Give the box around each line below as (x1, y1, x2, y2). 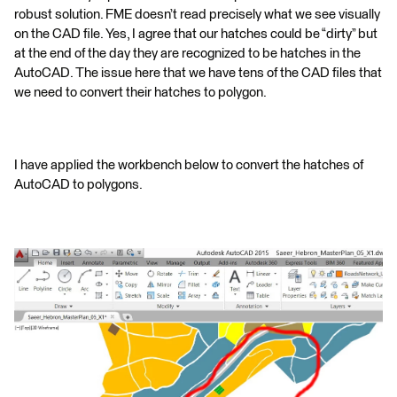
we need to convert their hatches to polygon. (14, 86, 267, 99)
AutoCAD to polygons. (14, 178, 143, 191)
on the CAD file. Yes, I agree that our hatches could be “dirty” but (14, 27, 378, 41)
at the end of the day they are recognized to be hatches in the (14, 47, 361, 60)
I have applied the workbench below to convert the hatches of (14, 159, 363, 172)
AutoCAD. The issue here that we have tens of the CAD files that (14, 66, 382, 80)
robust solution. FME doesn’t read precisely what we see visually (14, 8, 380, 21)
